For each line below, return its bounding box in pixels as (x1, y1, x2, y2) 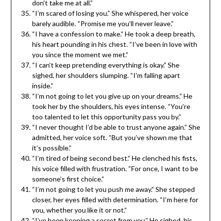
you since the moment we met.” (32, 50, 128, 59)
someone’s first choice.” (32, 174, 104, 183)
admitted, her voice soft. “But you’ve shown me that (32, 133, 192, 142)
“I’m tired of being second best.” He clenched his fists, (32, 153, 197, 162)
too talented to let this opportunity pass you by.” (32, 112, 181, 121)
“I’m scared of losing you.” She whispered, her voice (32, 8, 188, 17)
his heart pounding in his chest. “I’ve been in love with (32, 39, 197, 48)
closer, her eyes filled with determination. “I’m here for (32, 195, 198, 204)
